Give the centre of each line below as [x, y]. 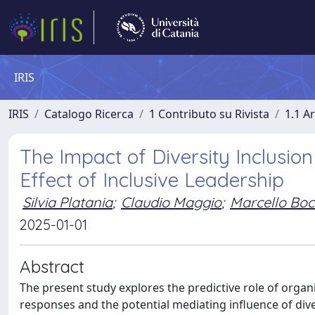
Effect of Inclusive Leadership [152, 180]
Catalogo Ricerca [89, 114]
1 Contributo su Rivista [209, 114]
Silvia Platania [67, 202]
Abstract [52, 266]
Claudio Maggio [171, 202]
